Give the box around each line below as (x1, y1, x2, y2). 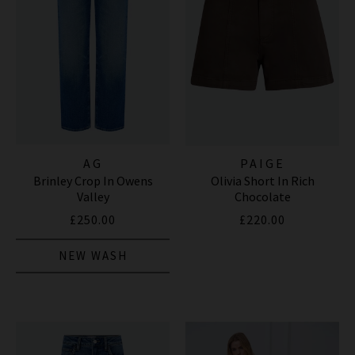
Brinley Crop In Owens (32, 173, 153, 189)
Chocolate (234, 189, 291, 205)
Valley (76, 189, 109, 205)
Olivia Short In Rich (210, 173, 315, 189)
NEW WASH (58, 248, 128, 264)
